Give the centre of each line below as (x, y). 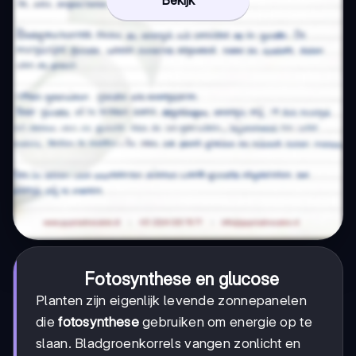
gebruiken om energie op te (225, 322)
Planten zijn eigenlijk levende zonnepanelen (171, 301)
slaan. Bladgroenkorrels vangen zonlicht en (168, 344)
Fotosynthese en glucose (181, 279)
